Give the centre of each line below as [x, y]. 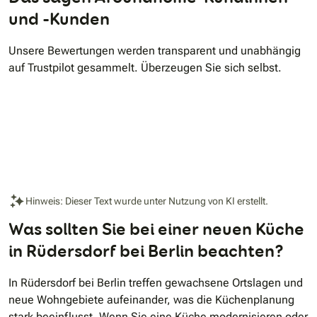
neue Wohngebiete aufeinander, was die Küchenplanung [151, 300]
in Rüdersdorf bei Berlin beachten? [146, 251]
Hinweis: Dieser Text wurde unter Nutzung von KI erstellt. [147, 201]
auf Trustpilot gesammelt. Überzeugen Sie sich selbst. [145, 68]
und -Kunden [59, 19]
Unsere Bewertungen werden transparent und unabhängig [155, 51]
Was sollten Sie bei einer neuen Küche [156, 229]
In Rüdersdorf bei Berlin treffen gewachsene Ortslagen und [156, 283]
